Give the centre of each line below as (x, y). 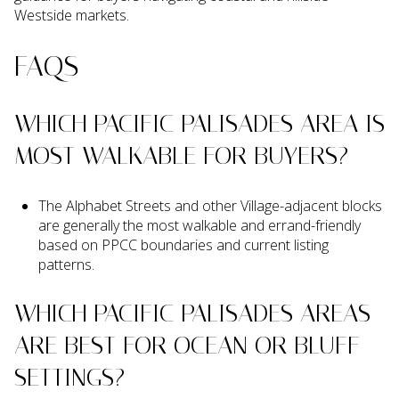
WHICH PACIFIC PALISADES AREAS (192, 313)
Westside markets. (72, 15)
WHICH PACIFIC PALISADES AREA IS (199, 123)
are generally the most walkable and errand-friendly (199, 225)
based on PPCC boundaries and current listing (183, 244)
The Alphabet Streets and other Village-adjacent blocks (210, 205)
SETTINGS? (69, 378)
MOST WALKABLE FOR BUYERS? (181, 155)
